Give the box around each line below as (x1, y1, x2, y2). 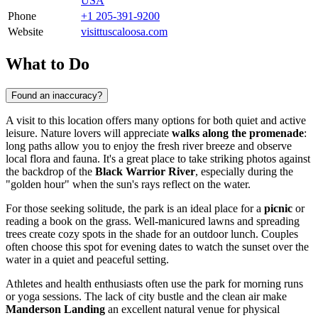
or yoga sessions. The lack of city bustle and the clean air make (6, 290, 287, 302)
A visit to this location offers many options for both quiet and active (6, 114, 306, 126)
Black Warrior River (95, 165, 195, 177)
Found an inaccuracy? (11, 89, 102, 101)
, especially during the (195, 165, 293, 177)
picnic (264, 202, 292, 214)
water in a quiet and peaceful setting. (6, 253, 169, 265)
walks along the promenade (172, 126, 304, 139)
